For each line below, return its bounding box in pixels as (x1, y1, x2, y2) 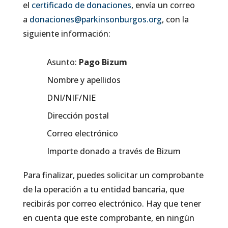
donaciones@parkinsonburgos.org (29, 13, 162, 25)
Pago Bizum (78, 56, 127, 68)
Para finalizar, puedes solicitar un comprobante (22, 169, 204, 181)
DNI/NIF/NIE (46, 92, 96, 103)
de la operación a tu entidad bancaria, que (22, 183, 184, 195)
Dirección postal (46, 109, 109, 121)
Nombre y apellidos (46, 74, 121, 85)
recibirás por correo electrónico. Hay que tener (22, 197, 201, 209)
